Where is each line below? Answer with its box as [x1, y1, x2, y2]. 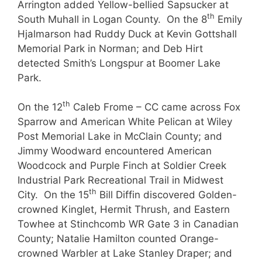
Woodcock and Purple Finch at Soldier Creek [18, 160, 226, 171]
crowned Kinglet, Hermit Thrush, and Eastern [18, 204, 230, 215]
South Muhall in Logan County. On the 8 [18, 13, 207, 25]
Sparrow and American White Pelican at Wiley [18, 116, 232, 127]
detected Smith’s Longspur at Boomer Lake [18, 57, 220, 69]
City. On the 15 [18, 189, 89, 201]
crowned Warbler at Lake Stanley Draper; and [18, 247, 232, 259]
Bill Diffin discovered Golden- [96, 189, 237, 201]
